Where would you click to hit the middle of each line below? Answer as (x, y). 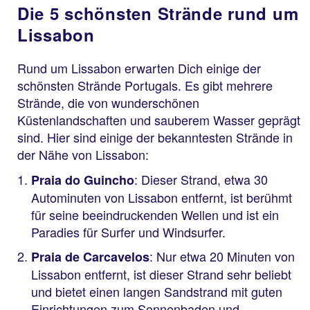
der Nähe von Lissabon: (83, 154)
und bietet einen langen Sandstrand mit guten (157, 291)
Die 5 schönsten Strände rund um (158, 13)
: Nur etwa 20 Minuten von (222, 256)
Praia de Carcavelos (90, 257)
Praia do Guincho (83, 180)
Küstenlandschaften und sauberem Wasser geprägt (159, 120)
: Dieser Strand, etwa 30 (201, 179)
